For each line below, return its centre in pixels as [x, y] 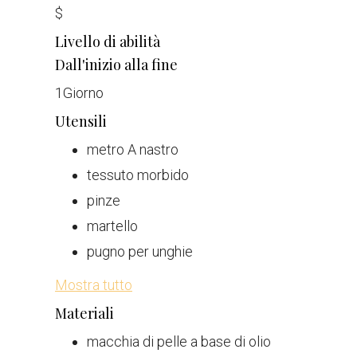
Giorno [83, 93]
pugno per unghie [140, 251]
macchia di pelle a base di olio [179, 341]
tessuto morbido [138, 175]
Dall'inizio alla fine [116, 65]
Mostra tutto [94, 285]
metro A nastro [133, 149]
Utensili [81, 121]
